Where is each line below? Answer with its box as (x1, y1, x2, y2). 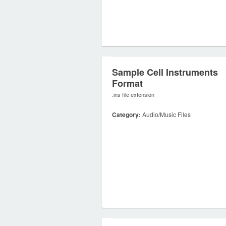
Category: (112, 110, 141, 119)
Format (112, 77, 143, 90)
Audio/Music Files (141, 110, 191, 119)
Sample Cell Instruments (112, 66, 218, 79)
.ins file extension (112, 90, 154, 98)
